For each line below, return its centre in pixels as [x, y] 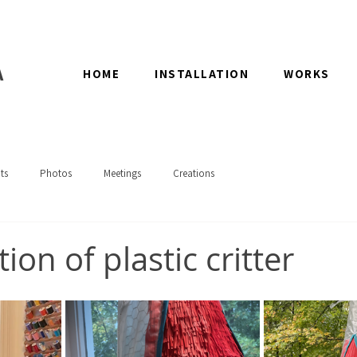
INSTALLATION [202, 74]
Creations [194, 173]
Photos [56, 173]
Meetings [122, 173]
